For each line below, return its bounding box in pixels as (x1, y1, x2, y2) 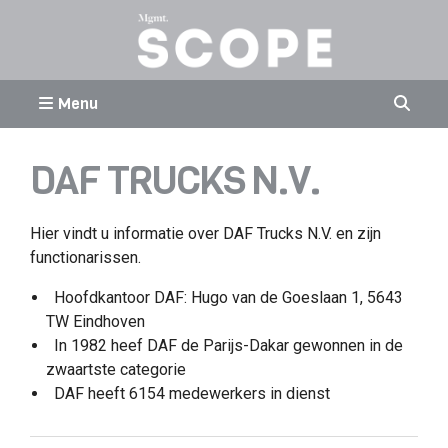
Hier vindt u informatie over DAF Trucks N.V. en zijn (30, 224, 381, 243)
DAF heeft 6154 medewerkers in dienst (53, 384, 330, 403)
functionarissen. (30, 248, 141, 267)
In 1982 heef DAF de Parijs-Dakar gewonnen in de (53, 336, 403, 355)
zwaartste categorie (46, 360, 186, 379)
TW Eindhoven (46, 312, 145, 331)
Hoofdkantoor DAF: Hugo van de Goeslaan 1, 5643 (53, 288, 403, 307)
